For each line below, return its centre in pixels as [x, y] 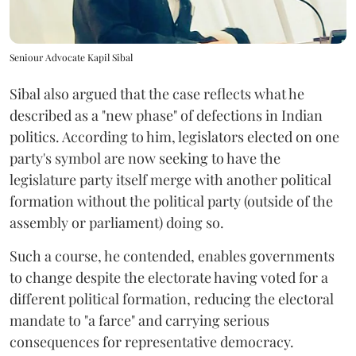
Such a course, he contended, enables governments [172, 256]
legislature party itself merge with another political [170, 180]
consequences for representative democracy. [152, 342]
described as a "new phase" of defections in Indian [166, 116]
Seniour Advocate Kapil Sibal [71, 58]
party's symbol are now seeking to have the [145, 159]
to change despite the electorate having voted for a [169, 278]
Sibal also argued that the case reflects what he [157, 94]
